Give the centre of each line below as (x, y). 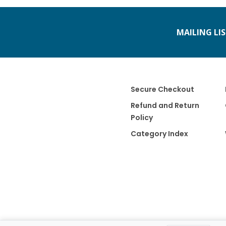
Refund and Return (165, 106)
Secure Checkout (162, 90)
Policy (142, 118)
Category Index (159, 134)
